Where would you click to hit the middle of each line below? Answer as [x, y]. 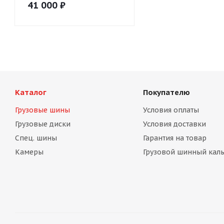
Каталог [31, 92]
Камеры [29, 152]
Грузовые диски [43, 124]
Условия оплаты [171, 110]
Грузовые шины [42, 110]
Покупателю [166, 92]
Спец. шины [36, 138]
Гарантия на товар [174, 138]
